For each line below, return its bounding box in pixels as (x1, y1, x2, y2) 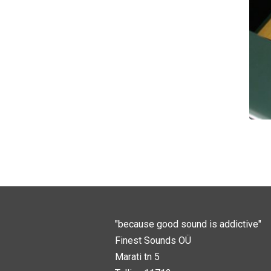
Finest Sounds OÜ (114, 235, 191, 247)
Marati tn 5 (114, 251, 160, 263)
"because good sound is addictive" (114, 218, 264, 230)
